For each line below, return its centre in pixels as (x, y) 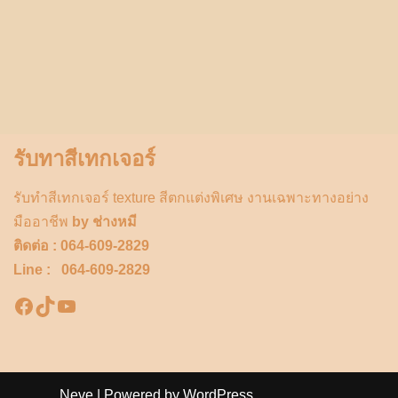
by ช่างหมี (103, 222)
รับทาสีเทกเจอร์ (84, 159)
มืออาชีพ (41, 222)
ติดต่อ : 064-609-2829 (81, 246)
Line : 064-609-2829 (82, 270)
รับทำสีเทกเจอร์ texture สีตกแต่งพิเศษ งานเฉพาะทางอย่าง (191, 198)
